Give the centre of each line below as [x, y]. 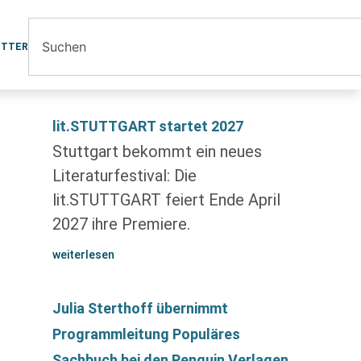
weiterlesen [83, 255]
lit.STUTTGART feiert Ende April [166, 200]
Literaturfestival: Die [124, 176]
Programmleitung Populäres [146, 334]
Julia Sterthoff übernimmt [140, 308]
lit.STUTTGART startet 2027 [147, 126]
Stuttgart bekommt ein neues [157, 151]
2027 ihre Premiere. [121, 224]
